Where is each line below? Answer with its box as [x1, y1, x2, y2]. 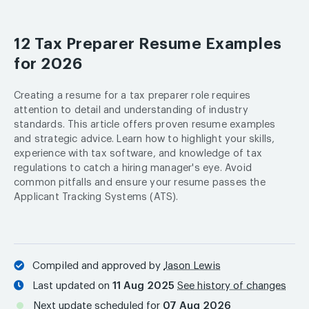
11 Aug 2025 [112, 280, 175, 291]
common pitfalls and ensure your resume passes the [14, 177, 266, 188]
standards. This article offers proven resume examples [14, 119, 276, 130]
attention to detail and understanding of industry [14, 105, 248, 115]
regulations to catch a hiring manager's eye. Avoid [14, 163, 252, 173]
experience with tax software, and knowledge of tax [14, 148, 263, 159]
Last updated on [24, 280, 112, 291]
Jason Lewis [163, 260, 221, 271]
